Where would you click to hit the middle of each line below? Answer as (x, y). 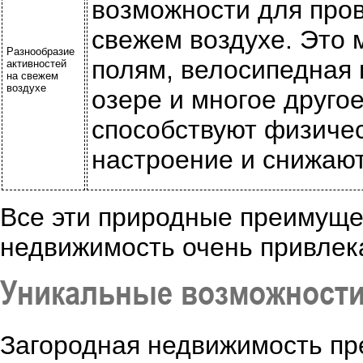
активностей (36, 64)
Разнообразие (41, 51)
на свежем (32, 76)
